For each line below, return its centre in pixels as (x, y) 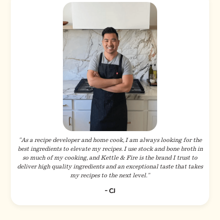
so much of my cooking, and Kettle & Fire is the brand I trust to (110, 158)
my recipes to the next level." (110, 176)
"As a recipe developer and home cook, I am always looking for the (110, 140)
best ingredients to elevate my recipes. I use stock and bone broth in (110, 149)
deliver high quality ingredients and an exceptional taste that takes (110, 167)
